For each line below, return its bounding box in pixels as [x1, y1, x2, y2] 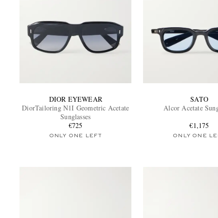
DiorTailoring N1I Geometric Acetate [22, 103, 129, 112]
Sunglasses [60, 111, 91, 121]
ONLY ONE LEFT [49, 133, 102, 138]
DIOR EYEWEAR [49, 94, 102, 104]
